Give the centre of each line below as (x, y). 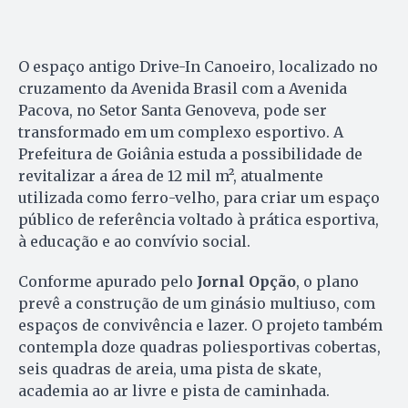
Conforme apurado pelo (107, 282)
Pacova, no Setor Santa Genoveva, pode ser (173, 111)
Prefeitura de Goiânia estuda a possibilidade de (190, 154)
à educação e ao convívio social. (134, 242)
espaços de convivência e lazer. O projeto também (200, 326)
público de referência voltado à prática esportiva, (199, 220)
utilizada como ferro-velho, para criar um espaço (199, 198)
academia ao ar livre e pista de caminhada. (174, 391)
